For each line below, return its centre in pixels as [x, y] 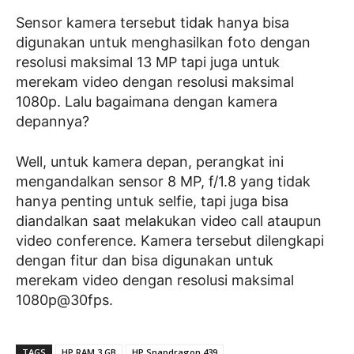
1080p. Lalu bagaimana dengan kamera [147, 102]
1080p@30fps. [64, 300]
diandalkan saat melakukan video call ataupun [169, 221]
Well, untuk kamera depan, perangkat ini [150, 162]
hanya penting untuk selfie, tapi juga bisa [152, 201]
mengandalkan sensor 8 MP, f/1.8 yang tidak [163, 182]
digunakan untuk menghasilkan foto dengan [163, 43]
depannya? [53, 122]
